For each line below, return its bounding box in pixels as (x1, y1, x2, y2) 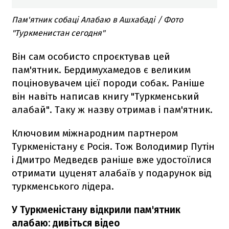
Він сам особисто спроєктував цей (12, 50, 170, 62)
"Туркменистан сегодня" (12, 28, 105, 38)
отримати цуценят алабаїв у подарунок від (12, 167, 212, 179)
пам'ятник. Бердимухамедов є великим (12, 63, 191, 76)
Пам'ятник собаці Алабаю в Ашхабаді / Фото (12, 14, 183, 25)
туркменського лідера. (12, 180, 114, 192)
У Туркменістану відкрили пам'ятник (12, 203, 180, 216)
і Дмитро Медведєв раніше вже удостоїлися (12, 153, 212, 166)
